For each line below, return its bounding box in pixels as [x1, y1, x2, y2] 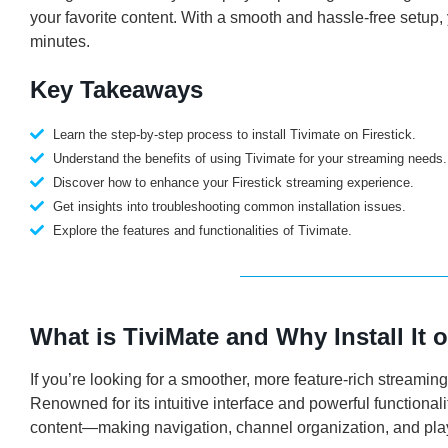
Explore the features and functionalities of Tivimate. [52, 222, 352, 238]
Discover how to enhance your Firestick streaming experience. [52, 174, 414, 190]
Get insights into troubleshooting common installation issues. [52, 198, 406, 214]
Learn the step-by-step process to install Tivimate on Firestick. [52, 126, 416, 142]
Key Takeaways [30, 75, 203, 103]
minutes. [30, 32, 90, 50]
